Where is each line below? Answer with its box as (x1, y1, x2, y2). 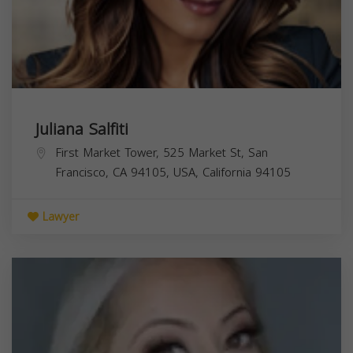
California (203, 161, 251, 184)
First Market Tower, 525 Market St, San (55, 141, 268, 164)
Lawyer (39, 206, 79, 228)
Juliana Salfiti (35, 113, 128, 144)
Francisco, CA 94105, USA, (55, 161, 203, 184)
